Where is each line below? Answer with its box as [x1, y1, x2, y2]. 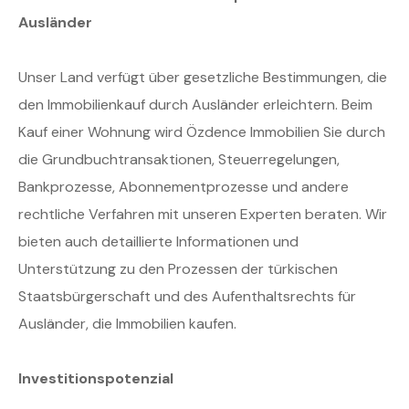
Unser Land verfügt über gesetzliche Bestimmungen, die [18, 68, 387, 88]
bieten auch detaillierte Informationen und [18, 232, 299, 252]
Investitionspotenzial [18, 369, 173, 389]
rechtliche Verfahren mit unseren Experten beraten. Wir [18, 204, 387, 225]
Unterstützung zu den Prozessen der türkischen [18, 259, 338, 279]
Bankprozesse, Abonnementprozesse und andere [18, 177, 349, 197]
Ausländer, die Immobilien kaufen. [18, 314, 236, 334]
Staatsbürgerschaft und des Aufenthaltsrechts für [18, 287, 356, 307]
